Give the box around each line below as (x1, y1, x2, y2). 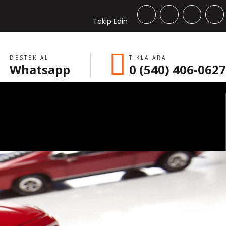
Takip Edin (93, 16, 128, 26)
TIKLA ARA (129, 54, 166, 61)
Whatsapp (10, 61, 70, 78)
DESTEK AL (10, 54, 49, 61)
